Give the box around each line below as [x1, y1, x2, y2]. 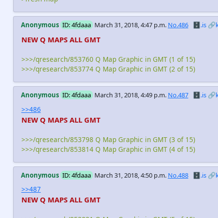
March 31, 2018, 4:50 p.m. [94, 170, 166, 180]
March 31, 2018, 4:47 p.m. [94, 20, 166, 30]
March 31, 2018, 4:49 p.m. [94, 91, 166, 100]
